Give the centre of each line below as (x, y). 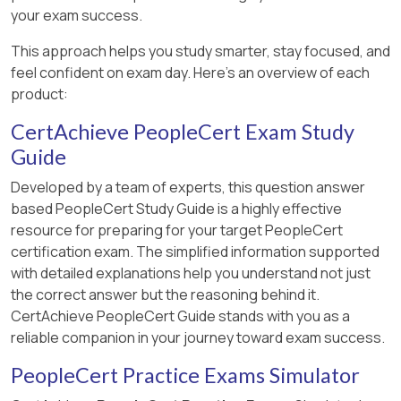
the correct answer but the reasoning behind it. (165, 294)
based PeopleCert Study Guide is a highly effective (176, 208)
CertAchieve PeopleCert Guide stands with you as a (180, 316)
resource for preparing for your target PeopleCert (177, 230)
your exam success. (77, 15)
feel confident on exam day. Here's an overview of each (190, 72)
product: (39, 94)
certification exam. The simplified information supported (195, 251)
